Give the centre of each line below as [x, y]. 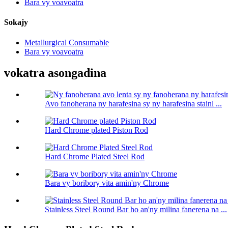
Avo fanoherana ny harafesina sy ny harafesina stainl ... [133, 104]
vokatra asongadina [55, 73]
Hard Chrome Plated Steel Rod [95, 157]
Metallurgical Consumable [67, 42]
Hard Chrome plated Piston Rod [96, 130]
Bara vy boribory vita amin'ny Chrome [107, 183]
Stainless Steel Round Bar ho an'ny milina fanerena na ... [136, 210]
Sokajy [16, 22]
